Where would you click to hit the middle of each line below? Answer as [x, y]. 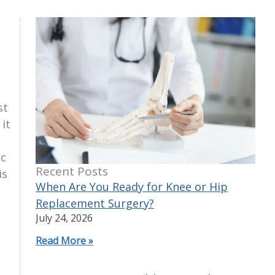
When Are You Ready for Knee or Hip [132, 186]
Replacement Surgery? [95, 203]
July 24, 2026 [64, 218]
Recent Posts [72, 171]
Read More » [64, 240]
